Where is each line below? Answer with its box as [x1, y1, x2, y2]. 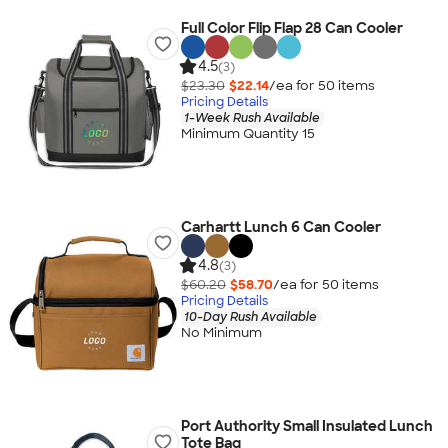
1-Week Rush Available [183, 109, 320, 126]
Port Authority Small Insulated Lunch [180, 417, 433, 435]
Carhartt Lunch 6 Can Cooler [180, 218, 381, 236]
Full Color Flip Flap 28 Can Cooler [180, 19, 403, 37]
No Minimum [180, 324, 262, 342]
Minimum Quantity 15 [180, 125, 315, 143]
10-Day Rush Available [183, 308, 317, 325]
